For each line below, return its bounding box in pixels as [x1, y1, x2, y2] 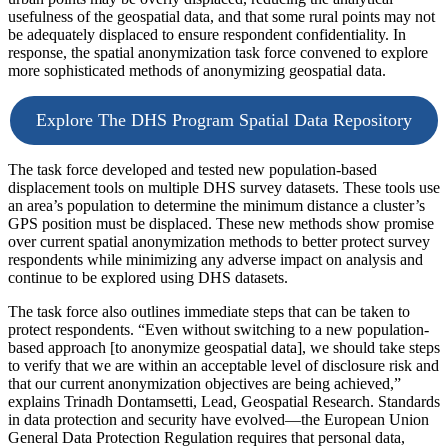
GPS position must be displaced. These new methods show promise [8, 214, 434, 232]
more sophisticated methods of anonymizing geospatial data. [8, 61, 386, 79]
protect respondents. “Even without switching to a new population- [8, 320, 429, 338]
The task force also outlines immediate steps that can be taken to [8, 302, 410, 320]
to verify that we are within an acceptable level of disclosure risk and [8, 356, 439, 374]
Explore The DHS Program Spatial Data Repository [36, 109, 412, 130]
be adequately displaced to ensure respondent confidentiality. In [8, 25, 406, 43]
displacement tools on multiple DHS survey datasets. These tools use [8, 178, 440, 196]
